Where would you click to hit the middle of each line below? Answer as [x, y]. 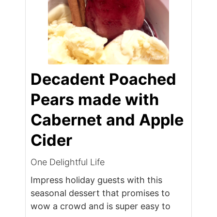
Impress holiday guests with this [97, 180]
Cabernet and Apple [107, 120]
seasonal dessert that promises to [101, 193]
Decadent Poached [104, 79]
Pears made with [95, 100]
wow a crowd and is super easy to [101, 206]
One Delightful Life [68, 162]
